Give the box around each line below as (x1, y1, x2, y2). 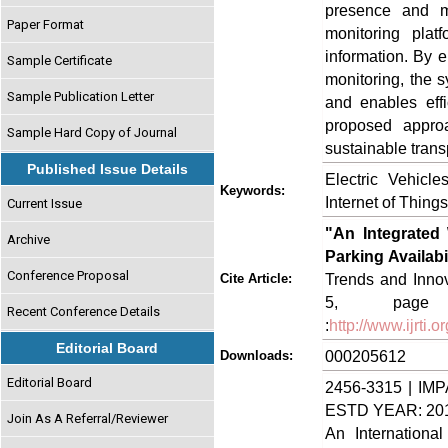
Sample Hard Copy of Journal (7, 124, 178, 140)
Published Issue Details (27, 161, 188, 177)
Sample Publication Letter (7, 88, 155, 104)
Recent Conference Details (7, 303, 161, 319)
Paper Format (7, 16, 85, 32)
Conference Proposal (7, 267, 130, 283)
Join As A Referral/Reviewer (7, 410, 169, 426)
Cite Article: (220, 271, 292, 286)
